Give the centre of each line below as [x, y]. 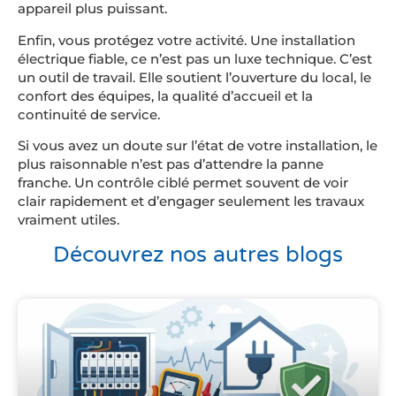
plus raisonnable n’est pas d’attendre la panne [171, 164]
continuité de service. [89, 114]
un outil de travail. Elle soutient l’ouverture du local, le [194, 77]
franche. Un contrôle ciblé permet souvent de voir [183, 182]
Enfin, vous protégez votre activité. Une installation [187, 40]
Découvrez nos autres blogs [198, 255]
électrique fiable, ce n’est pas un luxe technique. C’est [195, 58]
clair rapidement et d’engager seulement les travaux [191, 201]
